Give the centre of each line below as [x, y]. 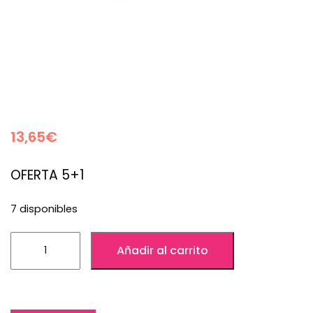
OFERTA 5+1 [48, 175]
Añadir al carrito [162, 250]
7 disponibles [44, 209]
